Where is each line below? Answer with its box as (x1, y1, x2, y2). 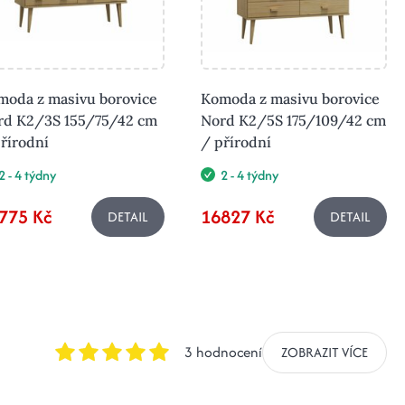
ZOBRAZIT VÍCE (281, 342, 368, 362)
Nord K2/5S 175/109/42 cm (201, 110, 386, 129)
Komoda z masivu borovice (201, 89, 380, 108)
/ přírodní (201, 132, 271, 151)
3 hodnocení (184, 342, 262, 363)
